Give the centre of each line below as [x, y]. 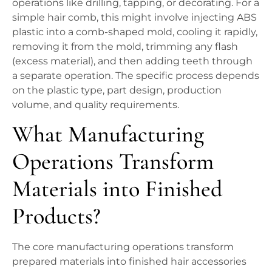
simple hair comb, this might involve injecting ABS [134, 17]
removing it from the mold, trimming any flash [125, 46]
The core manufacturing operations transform [123, 247]
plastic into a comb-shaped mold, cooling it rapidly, [135, 32]
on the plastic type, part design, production [117, 90]
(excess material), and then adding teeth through [132, 61]
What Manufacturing [108, 134]
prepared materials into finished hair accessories [129, 262]
